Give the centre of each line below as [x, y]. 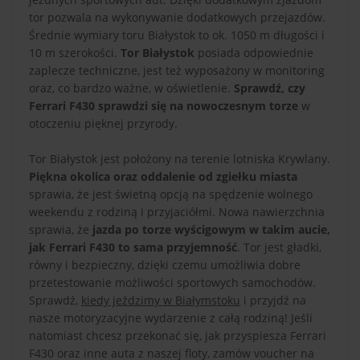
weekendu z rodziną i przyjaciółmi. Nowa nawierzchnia [177, 212]
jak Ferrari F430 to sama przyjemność [133, 247]
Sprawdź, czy [270, 88]
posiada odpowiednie [254, 53]
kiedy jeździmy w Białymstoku [161, 301]
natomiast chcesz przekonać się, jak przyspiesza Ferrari [178, 336]
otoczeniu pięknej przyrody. [103, 124]
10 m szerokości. [75, 53]
